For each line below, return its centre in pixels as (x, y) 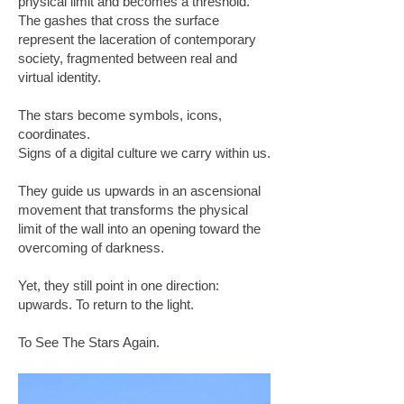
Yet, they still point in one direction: (119, 285)
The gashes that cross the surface (119, 20)
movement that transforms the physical (133, 210)
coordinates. (54, 134)
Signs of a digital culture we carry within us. (144, 153)
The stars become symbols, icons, (120, 115)
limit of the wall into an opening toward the (139, 229)
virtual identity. (60, 77)
